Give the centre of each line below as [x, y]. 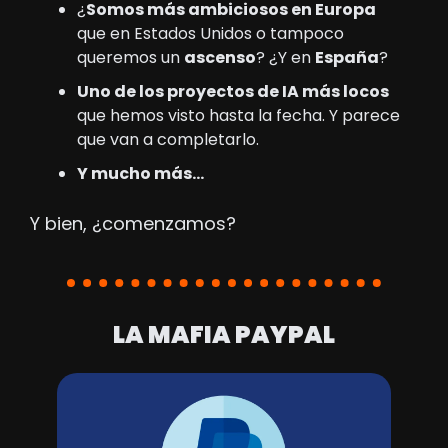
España [347, 58]
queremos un [130, 58]
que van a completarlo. [168, 140]
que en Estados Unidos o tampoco [210, 34]
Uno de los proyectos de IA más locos [233, 92]
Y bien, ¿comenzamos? [133, 224]
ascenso [220, 58]
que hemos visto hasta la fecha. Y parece [238, 116]
